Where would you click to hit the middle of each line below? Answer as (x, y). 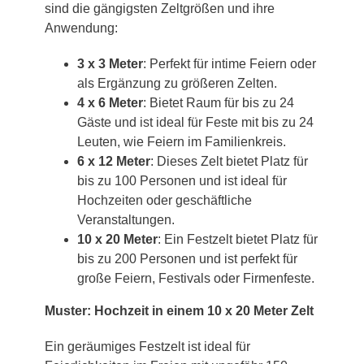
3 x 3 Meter (110, 63)
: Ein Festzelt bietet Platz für (238, 239)
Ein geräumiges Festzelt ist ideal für (147, 346)
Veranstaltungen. (126, 219)
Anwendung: (81, 28)
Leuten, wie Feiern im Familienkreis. (182, 141)
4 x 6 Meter (110, 102)
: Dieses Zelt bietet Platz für (229, 161)
